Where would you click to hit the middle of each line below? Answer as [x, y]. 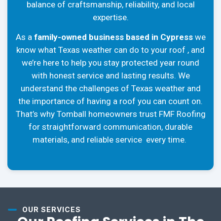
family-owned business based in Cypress [113, 37]
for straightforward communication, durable [110, 127]
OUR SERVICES [52, 210]
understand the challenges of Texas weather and [110, 88]
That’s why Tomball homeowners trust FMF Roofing [110, 114]
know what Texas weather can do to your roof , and [110, 50]
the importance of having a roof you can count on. [110, 101]
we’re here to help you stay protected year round [110, 62]
